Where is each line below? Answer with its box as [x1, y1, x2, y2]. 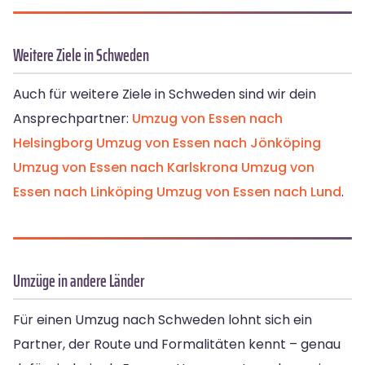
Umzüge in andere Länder [13, 267, 144, 295]
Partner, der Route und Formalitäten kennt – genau [13, 335, 341, 354]
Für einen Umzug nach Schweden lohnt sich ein [13, 310, 312, 330]
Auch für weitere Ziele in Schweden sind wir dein [13, 85, 316, 104]
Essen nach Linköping [13, 182, 153, 202]
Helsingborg [13, 134, 93, 153]
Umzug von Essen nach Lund [156, 182, 341, 202]
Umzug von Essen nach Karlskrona [13, 158, 238, 178]
